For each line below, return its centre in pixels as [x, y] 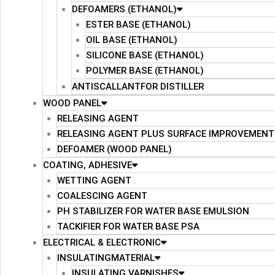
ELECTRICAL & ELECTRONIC [102, 242]
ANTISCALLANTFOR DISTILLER [137, 86]
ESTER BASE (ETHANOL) [138, 24]
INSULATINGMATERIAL [106, 258]
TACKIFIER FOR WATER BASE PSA [128, 226]
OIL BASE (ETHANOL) [132, 40]
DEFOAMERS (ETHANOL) [124, 9]
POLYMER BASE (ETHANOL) [145, 70]
